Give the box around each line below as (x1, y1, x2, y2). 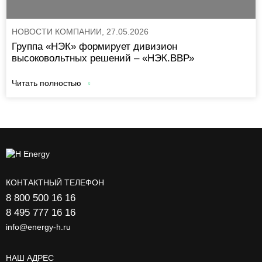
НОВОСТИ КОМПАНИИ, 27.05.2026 (12, 26, 149, 36)
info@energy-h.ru (6, 222, 71, 232)
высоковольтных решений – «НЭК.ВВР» (12, 52, 195, 64)
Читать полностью (12, 78, 82, 88)
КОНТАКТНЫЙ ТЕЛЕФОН (6, 178, 104, 187)
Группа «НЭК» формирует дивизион (12, 40, 178, 52)
